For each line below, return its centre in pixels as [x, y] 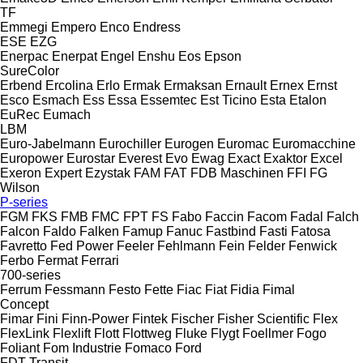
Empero [74, 27]
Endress [157, 27]
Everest [140, 158]
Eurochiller [130, 143]
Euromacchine [314, 143]
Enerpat [75, 56]
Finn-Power [95, 318]
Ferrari [100, 260]
